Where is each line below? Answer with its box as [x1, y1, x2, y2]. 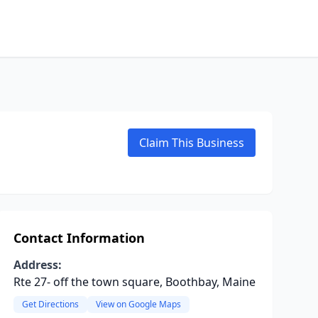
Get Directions [21, 298, 79, 310]
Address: [13, 257, 62, 273]
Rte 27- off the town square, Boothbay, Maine [13, 274, 256, 290]
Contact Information [13, 229, 145, 246]
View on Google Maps [95, 298, 181, 310]
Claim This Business [139, 135, 244, 150]
